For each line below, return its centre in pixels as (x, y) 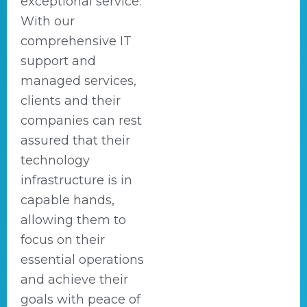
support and (58, 61)
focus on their (63, 240)
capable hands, (67, 200)
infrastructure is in (76, 180)
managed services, (78, 81)
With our (48, 21)
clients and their (71, 101)
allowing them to (73, 220)
